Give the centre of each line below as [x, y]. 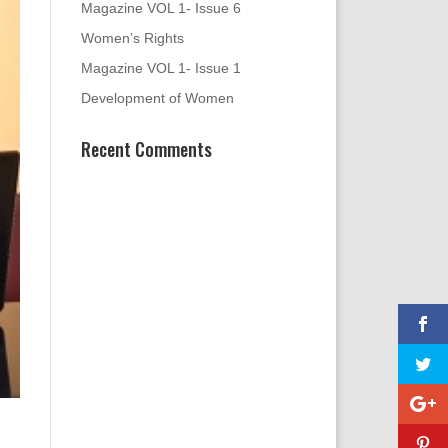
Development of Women [157, 97]
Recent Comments [146, 148]
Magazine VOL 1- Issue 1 [160, 67]
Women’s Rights [132, 37]
